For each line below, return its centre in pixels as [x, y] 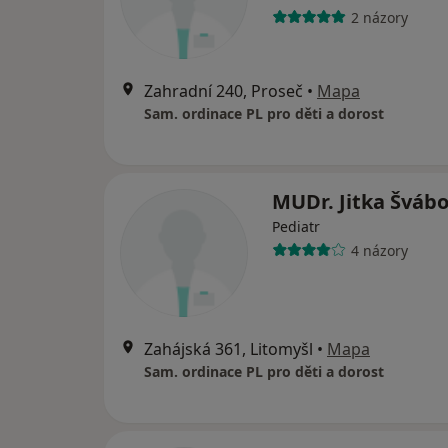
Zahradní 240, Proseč [223, 91]
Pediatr [296, 226]
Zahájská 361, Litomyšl [228, 349]
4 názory [379, 250]
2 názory [379, 17]
